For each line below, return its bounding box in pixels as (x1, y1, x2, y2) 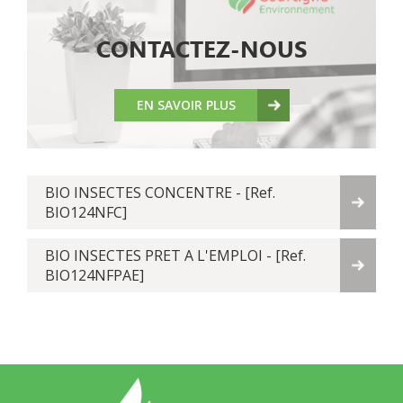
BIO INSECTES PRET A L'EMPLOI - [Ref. (45, 246, 306, 266)
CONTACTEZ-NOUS (95, 36, 308, 64)
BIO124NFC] (45, 202, 127, 223)
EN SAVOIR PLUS (136, 96, 236, 114)
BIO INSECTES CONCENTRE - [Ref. (45, 183, 275, 203)
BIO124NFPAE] (45, 265, 144, 286)
